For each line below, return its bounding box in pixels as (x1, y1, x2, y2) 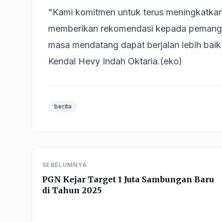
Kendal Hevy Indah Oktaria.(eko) (48, 55, 182, 66)
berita (54, 102, 71, 110)
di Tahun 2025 (42, 185, 102, 195)
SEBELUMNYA (42, 161, 87, 168)
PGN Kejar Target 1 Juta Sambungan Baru (42, 174, 214, 184)
